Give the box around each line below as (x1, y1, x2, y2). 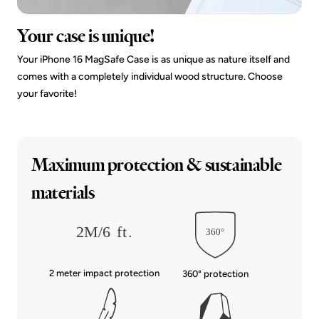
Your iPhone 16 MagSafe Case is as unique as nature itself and (17, 53, 290, 66)
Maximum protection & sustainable (31, 152, 282, 177)
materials (31, 180, 95, 204)
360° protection (182, 268, 249, 279)
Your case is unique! (17, 23, 155, 48)
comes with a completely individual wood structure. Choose (17, 70, 283, 83)
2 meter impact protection (48, 268, 159, 279)
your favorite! (17, 87, 77, 100)
